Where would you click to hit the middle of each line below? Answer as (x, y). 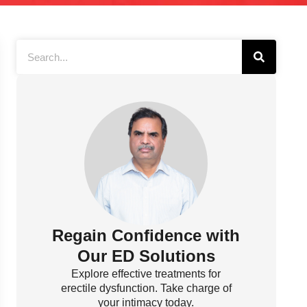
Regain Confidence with (146, 236)
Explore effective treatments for (146, 274)
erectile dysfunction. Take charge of (146, 288)
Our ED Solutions (146, 256)
